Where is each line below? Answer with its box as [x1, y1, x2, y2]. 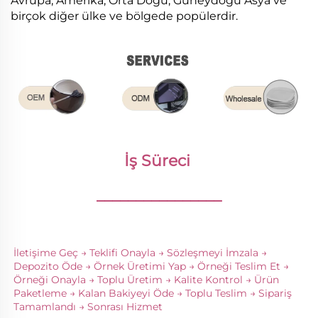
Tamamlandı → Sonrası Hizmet [13, 300, 165, 314]
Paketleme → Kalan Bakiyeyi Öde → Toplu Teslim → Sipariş [13, 287, 292, 300]
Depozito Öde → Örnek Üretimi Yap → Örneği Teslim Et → [13, 260, 289, 273]
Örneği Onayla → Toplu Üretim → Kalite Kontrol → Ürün [13, 273, 279, 287]
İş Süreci [124, 151, 194, 171]
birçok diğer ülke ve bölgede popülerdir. [11, 9, 238, 23]
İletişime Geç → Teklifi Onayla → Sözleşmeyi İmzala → [13, 246, 267, 260]
